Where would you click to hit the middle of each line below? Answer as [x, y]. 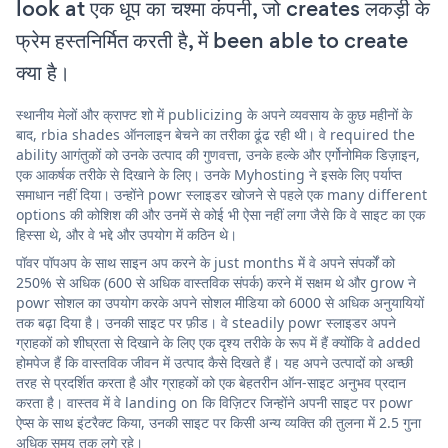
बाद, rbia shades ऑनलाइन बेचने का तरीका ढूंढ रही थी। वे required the [215, 134]
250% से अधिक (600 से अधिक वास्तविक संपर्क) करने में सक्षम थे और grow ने [216, 282]
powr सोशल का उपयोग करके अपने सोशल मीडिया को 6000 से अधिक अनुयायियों [220, 302]
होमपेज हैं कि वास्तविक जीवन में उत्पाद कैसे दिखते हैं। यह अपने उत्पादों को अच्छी [214, 362]
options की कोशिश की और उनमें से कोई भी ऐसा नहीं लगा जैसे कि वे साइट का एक [220, 214]
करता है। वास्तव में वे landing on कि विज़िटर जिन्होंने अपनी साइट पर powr [214, 402]
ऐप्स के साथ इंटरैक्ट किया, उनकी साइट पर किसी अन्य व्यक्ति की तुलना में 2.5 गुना [218, 422]
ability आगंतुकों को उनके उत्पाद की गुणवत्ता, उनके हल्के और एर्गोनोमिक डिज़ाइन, [218, 154]
